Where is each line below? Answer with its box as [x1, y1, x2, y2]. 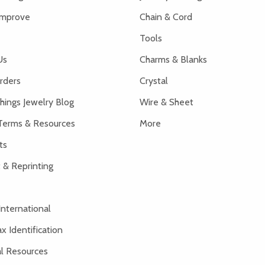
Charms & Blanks [140, 53, 207, 65]
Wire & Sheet [140, 96, 193, 108]
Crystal [140, 75, 168, 86]
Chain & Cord [140, 11, 192, 22]
